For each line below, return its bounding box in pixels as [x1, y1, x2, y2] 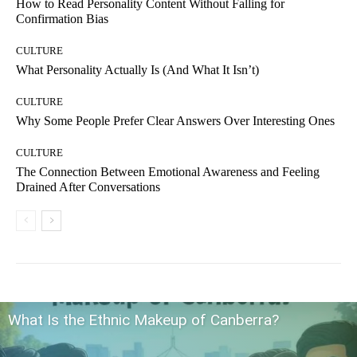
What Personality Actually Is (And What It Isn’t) [16, 63, 259, 77]
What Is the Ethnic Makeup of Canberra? [8, 311, 279, 330]
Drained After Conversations [16, 180, 160, 194]
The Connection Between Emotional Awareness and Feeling [16, 165, 320, 179]
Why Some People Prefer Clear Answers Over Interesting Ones [16, 114, 335, 128]
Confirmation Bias [16, 12, 108, 26]
